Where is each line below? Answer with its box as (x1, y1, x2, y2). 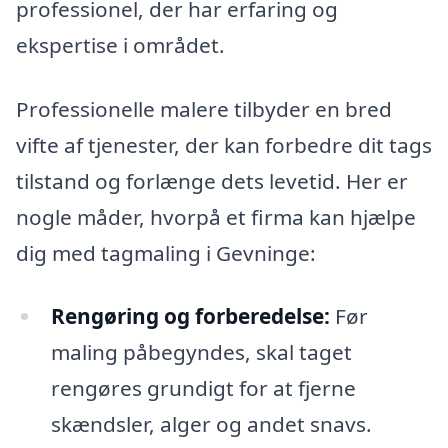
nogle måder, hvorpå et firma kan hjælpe (16, 202, 416, 231)
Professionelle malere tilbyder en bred (16, 94, 392, 123)
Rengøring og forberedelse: (50, 302, 330, 331)
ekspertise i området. (16, 31, 225, 60)
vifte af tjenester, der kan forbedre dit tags (16, 130, 432, 159)
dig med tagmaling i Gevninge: (16, 238, 316, 267)
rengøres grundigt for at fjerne (50, 374, 356, 403)
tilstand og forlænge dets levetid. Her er (16, 166, 408, 195)
